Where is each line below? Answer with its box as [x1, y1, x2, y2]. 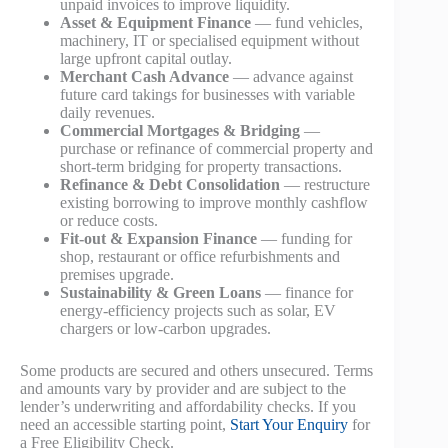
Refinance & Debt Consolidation [60, 175, 280, 193]
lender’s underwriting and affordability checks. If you [20, 397, 356, 415]
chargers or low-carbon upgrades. [60, 319, 271, 337]
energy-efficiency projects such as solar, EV [60, 301, 336, 319]
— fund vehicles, [251, 13, 363, 31]
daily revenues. [60, 103, 155, 121]
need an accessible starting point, [20, 415, 230, 433]
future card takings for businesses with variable [60, 85, 355, 103]
